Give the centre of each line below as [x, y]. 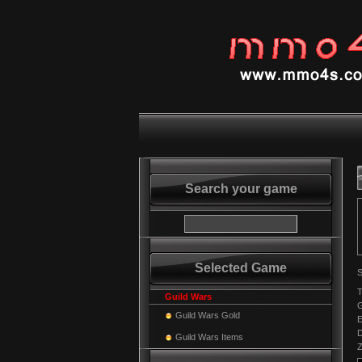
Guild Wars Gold [208, 315]
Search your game [241, 189]
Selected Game [241, 268]
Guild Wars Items [209, 337]
